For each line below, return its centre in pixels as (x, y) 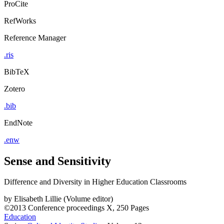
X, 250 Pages (128, 208)
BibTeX (17, 71)
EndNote (18, 122)
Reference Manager (35, 37)
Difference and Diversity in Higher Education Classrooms (95, 182)
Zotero (14, 88)
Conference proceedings (66, 208)
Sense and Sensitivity (57, 161)
